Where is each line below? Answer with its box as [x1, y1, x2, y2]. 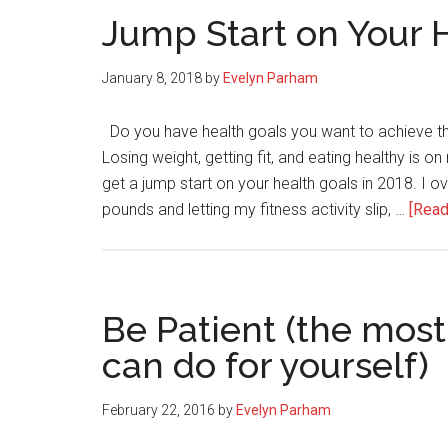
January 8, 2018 [102, 70, 202, 86]
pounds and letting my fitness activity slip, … [102, 200, 409, 219]
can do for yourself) [102, 344, 429, 386]
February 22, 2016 [102, 402, 215, 418]
